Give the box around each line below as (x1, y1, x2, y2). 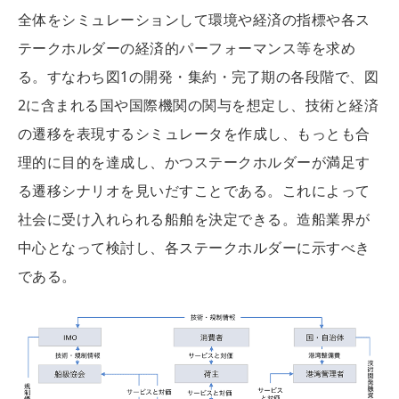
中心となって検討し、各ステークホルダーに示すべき (18, 237, 370, 257)
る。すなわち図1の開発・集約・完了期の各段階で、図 (18, 66, 379, 86)
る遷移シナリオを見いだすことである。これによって (18, 180, 370, 200)
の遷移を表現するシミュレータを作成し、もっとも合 (18, 123, 370, 143)
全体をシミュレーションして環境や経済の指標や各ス (18, 9, 370, 29)
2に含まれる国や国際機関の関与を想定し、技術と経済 (18, 94, 379, 115)
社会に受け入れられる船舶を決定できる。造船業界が (18, 208, 370, 229)
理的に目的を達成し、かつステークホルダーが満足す (18, 151, 370, 172)
